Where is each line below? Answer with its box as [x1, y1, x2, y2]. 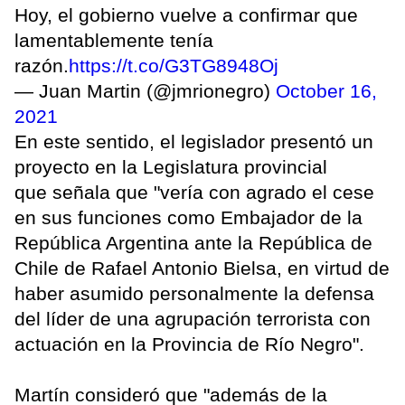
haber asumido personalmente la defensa [14, 283, 374, 305]
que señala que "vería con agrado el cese [14, 182, 374, 203]
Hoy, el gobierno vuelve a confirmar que [14, 5, 358, 26]
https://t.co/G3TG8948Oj [69, 55, 278, 77]
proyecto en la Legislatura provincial [14, 156, 327, 178]
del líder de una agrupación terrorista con [14, 308, 371, 330]
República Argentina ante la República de [14, 232, 372, 254]
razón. [14, 55, 69, 77]
